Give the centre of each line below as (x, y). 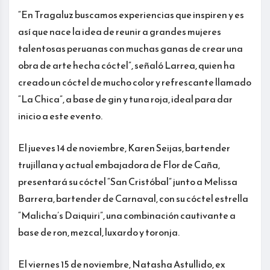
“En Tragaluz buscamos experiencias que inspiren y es (131, 15)
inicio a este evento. (60, 116)
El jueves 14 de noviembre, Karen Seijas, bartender (124, 148)
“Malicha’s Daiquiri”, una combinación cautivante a (127, 215)
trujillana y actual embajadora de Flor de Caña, (119, 165)
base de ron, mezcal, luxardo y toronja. (99, 232)
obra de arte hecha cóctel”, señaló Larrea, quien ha (127, 65)
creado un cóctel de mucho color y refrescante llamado (135, 82)
